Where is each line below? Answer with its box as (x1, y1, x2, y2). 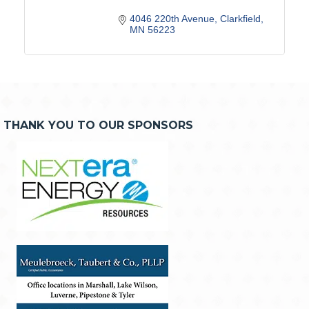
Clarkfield (220, 13, 261, 25)
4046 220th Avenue (130, 13, 215, 25)
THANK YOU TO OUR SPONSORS (3, 119, 193, 132)
